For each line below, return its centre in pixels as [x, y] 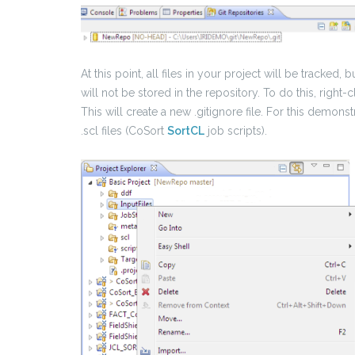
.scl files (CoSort [124, 130]
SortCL [186, 130]
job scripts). [236, 130]
